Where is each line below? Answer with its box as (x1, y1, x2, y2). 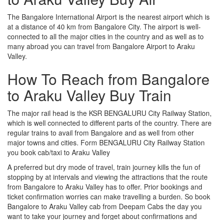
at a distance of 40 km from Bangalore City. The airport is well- (7, 21, 201, 31)
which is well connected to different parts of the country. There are (7, 117, 212, 128)
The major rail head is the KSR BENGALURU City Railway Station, (7, 108, 212, 118)
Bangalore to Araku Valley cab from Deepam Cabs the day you (7, 201, 202, 211)
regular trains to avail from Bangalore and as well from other (7, 127, 194, 137)
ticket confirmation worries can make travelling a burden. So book (7, 191, 210, 201)
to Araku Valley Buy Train (7, 84, 171, 106)
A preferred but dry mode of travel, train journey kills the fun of (7, 162, 200, 172)
